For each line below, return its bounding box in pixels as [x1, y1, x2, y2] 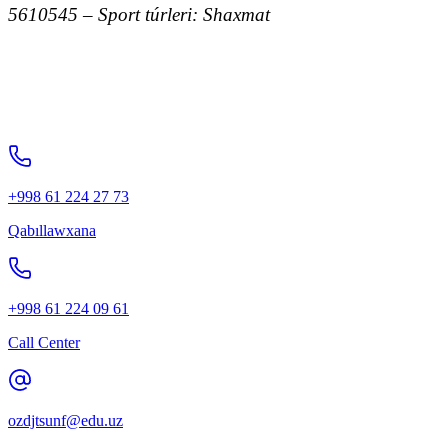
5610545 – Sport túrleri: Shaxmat [8, 4, 270, 26]
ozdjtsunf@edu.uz [8, 412, 123, 430]
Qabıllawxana [8, 222, 96, 240]
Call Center [8, 334, 80, 352]
